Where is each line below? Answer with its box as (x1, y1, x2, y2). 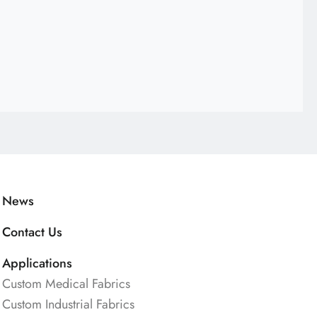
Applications (2, 254, 73, 273)
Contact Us (2, 223, 63, 242)
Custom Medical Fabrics (2, 275, 131, 294)
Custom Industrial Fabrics (2, 295, 135, 314)
